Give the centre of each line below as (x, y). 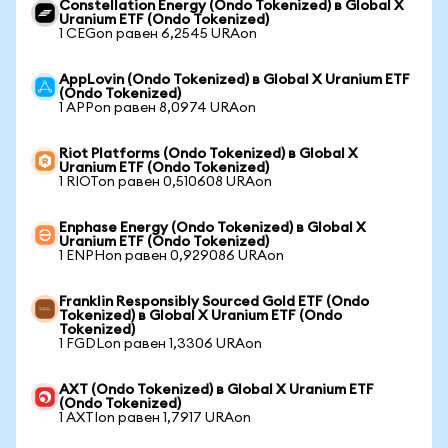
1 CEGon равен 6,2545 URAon (158, 34)
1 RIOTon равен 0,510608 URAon (165, 182)
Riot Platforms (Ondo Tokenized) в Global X (208, 154)
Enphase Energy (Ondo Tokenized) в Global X (212, 228)
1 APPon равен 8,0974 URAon (157, 108)
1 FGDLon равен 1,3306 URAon (160, 344)
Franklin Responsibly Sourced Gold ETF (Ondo (214, 302)
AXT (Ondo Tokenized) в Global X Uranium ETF (216, 390)
